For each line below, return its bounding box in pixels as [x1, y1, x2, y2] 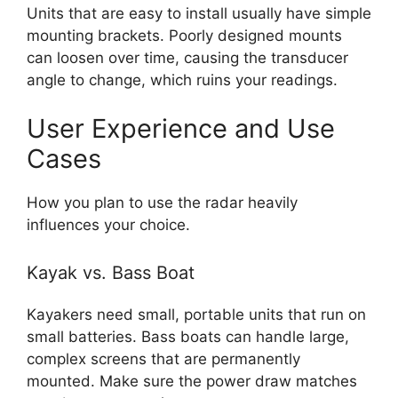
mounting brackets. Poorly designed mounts [27, 26, 342, 44]
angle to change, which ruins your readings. [27, 70, 338, 89]
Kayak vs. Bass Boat [27, 261, 195, 283]
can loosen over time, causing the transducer [27, 48, 348, 67]
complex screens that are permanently [27, 349, 300, 368]
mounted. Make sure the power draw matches [27, 371, 357, 390]
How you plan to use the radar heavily [27, 194, 298, 211]
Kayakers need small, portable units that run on [27, 305, 366, 323]
